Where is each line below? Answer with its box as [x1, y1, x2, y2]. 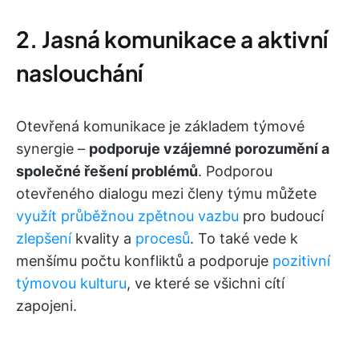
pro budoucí [239, 208, 324, 225]
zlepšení [16, 230, 71, 248]
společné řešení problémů [16, 163, 198, 180]
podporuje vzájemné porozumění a [89, 140, 329, 158]
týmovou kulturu [16, 275, 127, 292]
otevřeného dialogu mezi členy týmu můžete [16, 185, 317, 203]
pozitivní [272, 252, 330, 270]
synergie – [16, 140, 89, 158]
